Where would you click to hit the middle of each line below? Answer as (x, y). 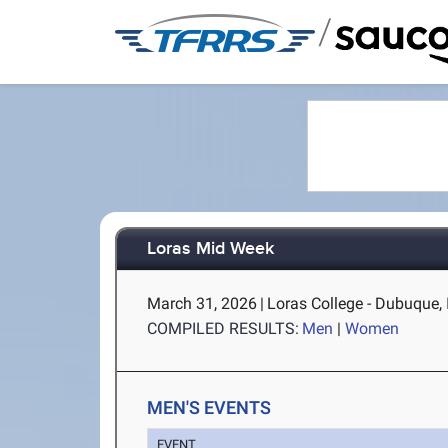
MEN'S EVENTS (209, 407)
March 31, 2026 (202, 303)
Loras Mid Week (211, 249)
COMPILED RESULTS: (223, 328)
